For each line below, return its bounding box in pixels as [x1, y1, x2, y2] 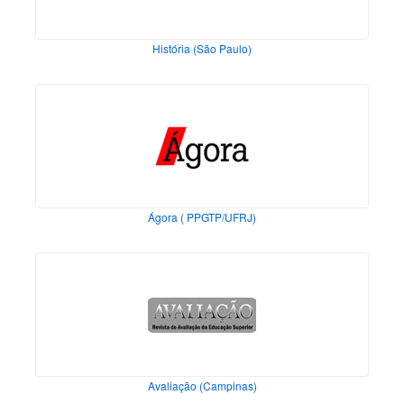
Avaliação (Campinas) [147, 378, 257, 394]
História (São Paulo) [152, 41, 252, 57]
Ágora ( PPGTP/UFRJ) [148, 209, 256, 225]
